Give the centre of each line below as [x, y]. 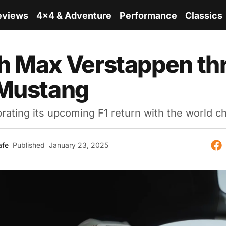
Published [29, 145]
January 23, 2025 [78, 145]
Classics [204, 15]
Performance [148, 15]
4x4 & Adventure [74, 15]
